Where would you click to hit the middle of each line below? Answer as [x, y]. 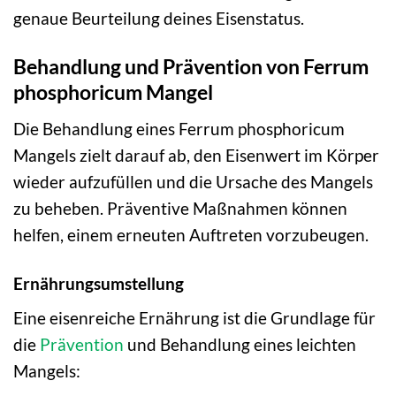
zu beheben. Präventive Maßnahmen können [180, 208]
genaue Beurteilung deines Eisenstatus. [159, 19]
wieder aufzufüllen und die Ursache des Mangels [193, 181]
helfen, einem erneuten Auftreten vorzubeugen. [191, 234]
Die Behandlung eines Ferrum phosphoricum [179, 128]
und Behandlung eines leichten [240, 345]
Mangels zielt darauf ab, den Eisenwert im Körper [196, 155]
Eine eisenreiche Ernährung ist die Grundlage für [194, 318]
